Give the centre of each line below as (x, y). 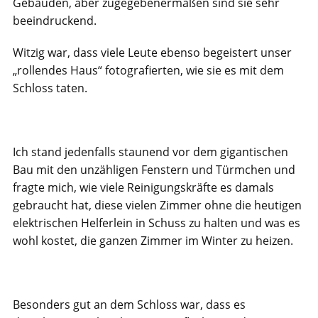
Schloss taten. (50, 88)
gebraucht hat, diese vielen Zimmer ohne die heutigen (157, 205)
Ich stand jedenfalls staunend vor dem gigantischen (150, 152)
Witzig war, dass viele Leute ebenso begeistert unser (152, 53)
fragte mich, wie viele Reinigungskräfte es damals (143, 187)
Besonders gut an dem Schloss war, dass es (129, 305)
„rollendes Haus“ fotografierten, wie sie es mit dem (148, 70)
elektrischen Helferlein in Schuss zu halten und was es (157, 223)
